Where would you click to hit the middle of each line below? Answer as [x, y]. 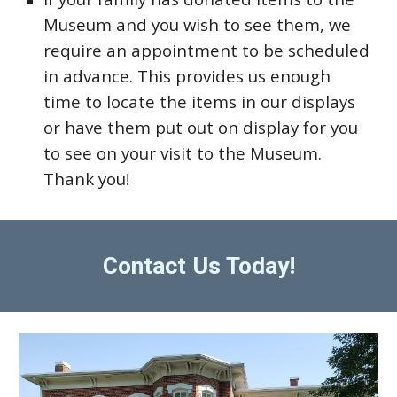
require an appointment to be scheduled [207, 50]
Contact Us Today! [198, 266]
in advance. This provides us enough [187, 76]
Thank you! [89, 179]
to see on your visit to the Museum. [183, 153]
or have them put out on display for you [201, 127]
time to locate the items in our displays [200, 101]
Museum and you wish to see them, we [198, 24]
